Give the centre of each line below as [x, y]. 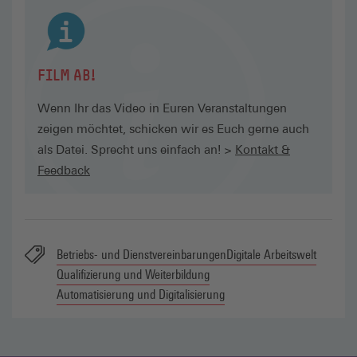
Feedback [64, 171]
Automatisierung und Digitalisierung [141, 295]
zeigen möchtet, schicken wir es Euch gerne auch [173, 129]
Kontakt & [263, 150]
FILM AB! [67, 77]
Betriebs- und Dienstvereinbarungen [141, 255]
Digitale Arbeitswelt [271, 255]
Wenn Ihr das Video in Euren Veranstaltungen [162, 108]
